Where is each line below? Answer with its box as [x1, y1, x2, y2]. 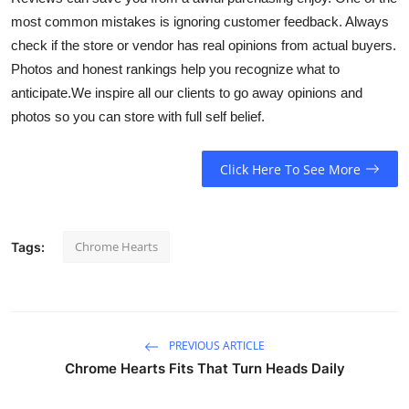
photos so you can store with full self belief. [11, 108, 265, 124]
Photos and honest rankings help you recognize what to [11, 60, 340, 77]
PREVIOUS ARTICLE [166, 338, 265, 354]
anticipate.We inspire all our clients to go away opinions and [11, 84, 362, 100]
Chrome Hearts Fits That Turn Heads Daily [64, 360, 345, 378]
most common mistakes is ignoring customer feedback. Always [11, 13, 389, 29]
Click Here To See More [219, 160, 361, 178]
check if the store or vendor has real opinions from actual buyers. [11, 37, 396, 53]
